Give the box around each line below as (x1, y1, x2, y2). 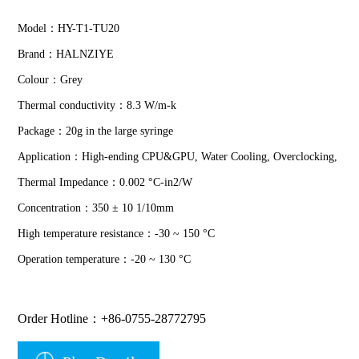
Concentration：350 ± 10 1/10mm (18, 202, 175, 214)
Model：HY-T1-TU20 (18, 22, 120, 34)
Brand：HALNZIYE (18, 48, 115, 60)
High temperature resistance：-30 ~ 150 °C (18, 228, 216, 240)
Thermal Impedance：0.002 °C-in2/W (18, 176, 193, 188)
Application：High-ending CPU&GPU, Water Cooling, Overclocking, (18, 151, 338, 163)
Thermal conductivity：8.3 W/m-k (18, 99, 177, 111)
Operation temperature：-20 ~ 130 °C (18, 253, 192, 265)
